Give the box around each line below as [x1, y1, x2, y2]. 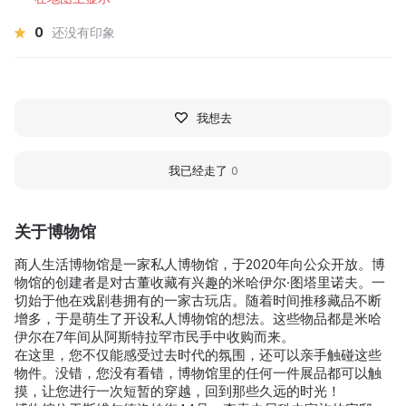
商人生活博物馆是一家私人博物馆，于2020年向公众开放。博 [14, 255, 385, 273]
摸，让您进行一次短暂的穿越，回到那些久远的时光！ [14, 382, 341, 400]
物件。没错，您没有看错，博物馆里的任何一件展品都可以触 [14, 363, 382, 382]
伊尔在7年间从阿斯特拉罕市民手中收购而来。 [14, 327, 295, 345]
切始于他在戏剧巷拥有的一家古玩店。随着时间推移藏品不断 [14, 291, 382, 309]
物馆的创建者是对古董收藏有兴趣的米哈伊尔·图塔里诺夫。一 [14, 273, 385, 291]
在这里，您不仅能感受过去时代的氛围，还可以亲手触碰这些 [14, 345, 382, 363]
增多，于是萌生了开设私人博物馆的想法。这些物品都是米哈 [14, 309, 382, 327]
